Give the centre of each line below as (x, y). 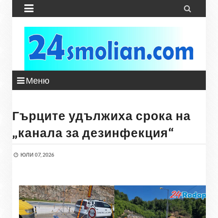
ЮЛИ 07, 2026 (37, 154)
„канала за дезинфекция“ (93, 132)
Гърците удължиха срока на (101, 115)
